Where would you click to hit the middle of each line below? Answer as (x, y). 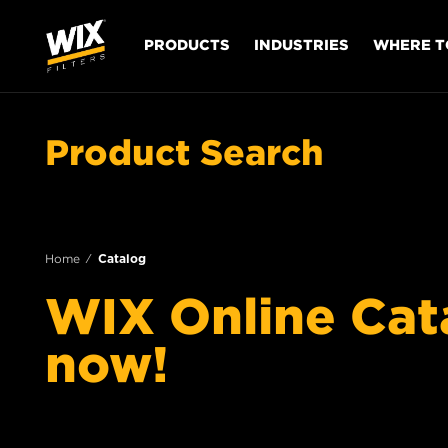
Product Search (184, 151)
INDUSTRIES (301, 44)
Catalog (122, 258)
